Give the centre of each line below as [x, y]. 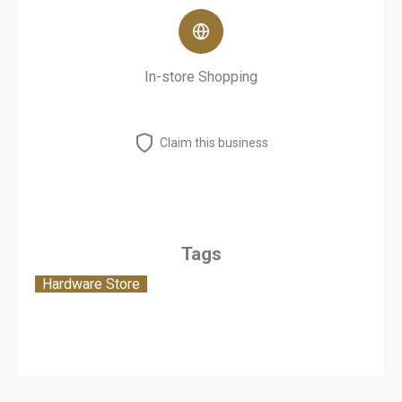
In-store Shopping [201, 77]
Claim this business [214, 143]
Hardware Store [91, 284]
